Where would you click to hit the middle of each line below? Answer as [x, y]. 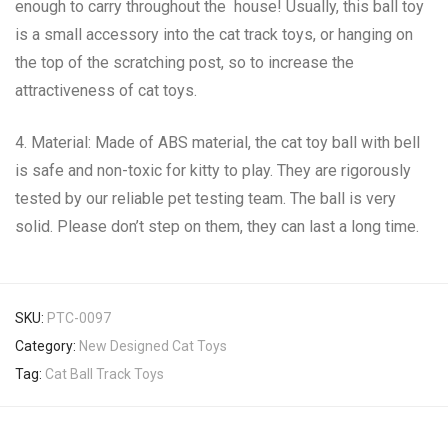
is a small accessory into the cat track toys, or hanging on [214, 35]
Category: [47, 346]
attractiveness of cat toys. [106, 91]
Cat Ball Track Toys [104, 374]
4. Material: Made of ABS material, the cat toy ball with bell [217, 143]
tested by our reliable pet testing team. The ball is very [205, 199]
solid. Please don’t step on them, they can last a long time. [217, 227]
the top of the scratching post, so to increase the [184, 63]
